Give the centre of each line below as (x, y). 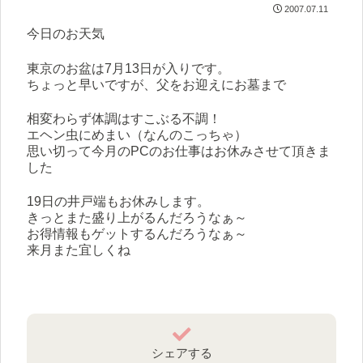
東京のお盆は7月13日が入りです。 (128, 68)
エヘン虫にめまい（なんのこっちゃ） (137, 135)
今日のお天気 (66, 34)
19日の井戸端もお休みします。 (118, 202)
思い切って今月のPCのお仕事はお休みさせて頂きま (179, 151)
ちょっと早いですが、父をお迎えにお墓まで (156, 84)
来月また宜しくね (79, 250)
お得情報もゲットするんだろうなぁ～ (137, 234)
